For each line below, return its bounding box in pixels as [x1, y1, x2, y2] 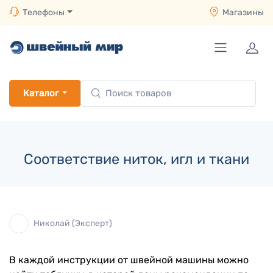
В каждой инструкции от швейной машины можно [9, 254, 249, 266]
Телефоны [23, 7, 65, 18]
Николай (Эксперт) [34, 218, 112, 229]
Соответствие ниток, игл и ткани [24, 151, 249, 168]
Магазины [222, 7, 264, 18]
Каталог [23, 88, 58, 99]
